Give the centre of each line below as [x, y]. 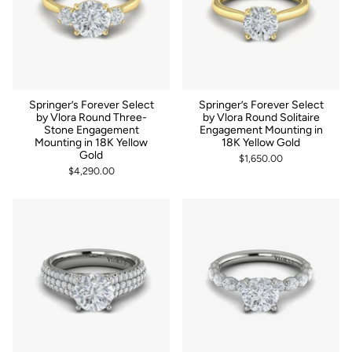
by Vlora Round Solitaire [261, 117]
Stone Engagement [91, 130]
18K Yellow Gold [261, 142]
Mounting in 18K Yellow [91, 142]
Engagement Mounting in [261, 130]
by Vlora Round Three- [91, 117]
